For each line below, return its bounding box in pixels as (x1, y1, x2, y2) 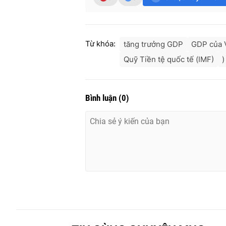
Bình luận (85, 93, 119, 103)
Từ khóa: (85, 39, 116, 49)
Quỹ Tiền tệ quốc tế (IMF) (124, 54, 214, 65)
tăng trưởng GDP (124, 39, 183, 49)
